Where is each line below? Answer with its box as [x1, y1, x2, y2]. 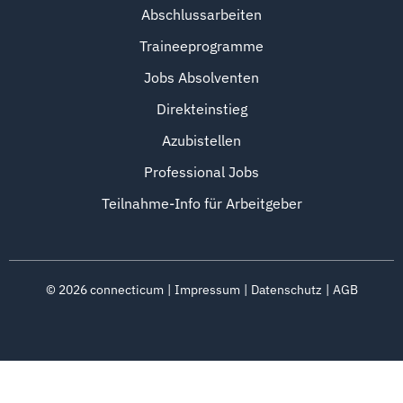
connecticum [86, 281, 164, 298]
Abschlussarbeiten [141, 5, 262, 23]
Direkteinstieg [156, 100, 247, 118]
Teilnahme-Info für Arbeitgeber [101, 194, 302, 212]
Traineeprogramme [139, 37, 264, 55]
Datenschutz [250, 281, 322, 298]
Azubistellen [162, 131, 241, 149]
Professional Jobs [144, 163, 259, 181]
